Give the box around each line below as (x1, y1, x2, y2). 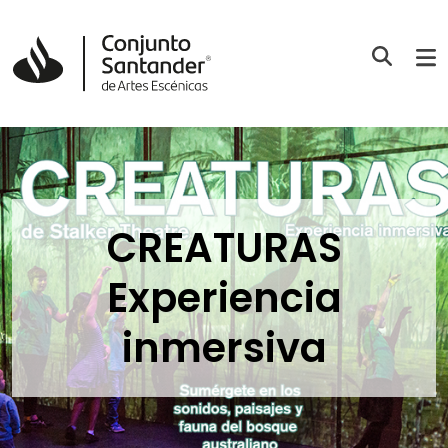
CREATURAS (106, 220, 342, 277)
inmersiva (121, 320, 327, 377)
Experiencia (106, 270, 342, 327)
